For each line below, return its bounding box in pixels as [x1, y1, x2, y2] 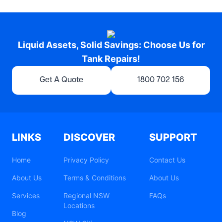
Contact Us [149, 156, 186, 165]
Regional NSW [63, 191, 110, 200]
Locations [63, 201, 95, 210]
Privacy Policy [63, 156, 109, 165]
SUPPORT [149, 131, 198, 143]
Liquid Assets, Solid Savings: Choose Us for [17, 40, 205, 50]
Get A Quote [40, 76, 83, 84]
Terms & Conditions [63, 173, 126, 182]
